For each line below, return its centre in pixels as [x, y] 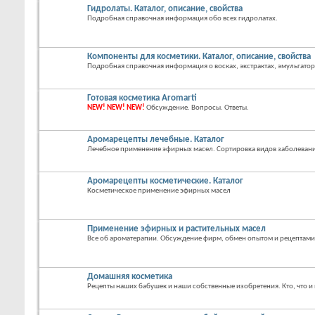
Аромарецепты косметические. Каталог [165, 181]
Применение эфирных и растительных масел [176, 229]
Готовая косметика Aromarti [142, 98]
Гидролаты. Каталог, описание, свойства [165, 9]
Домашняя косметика [130, 277]
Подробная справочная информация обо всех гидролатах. [182, 19]
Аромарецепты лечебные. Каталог [156, 140]
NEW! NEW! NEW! [116, 108]
